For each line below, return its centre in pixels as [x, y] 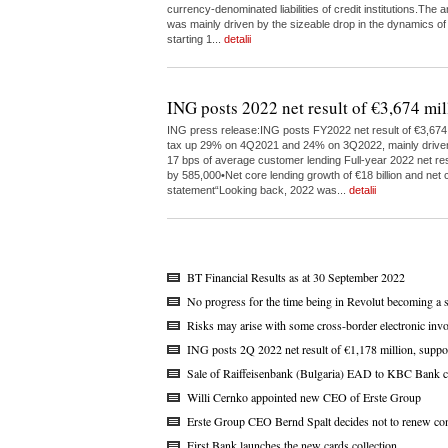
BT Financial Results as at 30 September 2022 [296, 277]
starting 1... [195, 39]
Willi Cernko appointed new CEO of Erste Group [304, 397]
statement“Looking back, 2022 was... [258, 190]
